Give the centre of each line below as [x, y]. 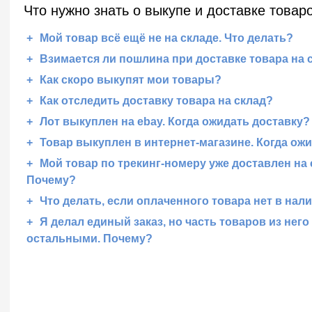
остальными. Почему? [89, 239]
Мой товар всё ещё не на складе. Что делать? [166, 38]
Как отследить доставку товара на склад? [156, 101]
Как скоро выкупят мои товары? [131, 80]
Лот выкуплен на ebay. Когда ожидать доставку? [175, 122]
